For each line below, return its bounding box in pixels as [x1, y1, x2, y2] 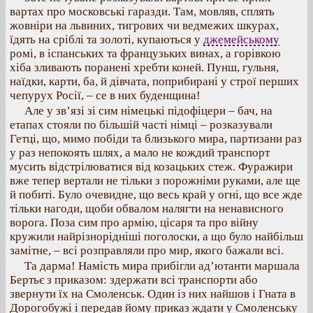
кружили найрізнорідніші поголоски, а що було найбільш [10, 230, 303, 243]
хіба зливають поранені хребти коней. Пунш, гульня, [10, 61, 279, 74]
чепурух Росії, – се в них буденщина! [10, 89, 201, 102]
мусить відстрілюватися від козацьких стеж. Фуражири [10, 160, 293, 173]
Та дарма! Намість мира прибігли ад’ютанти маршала [24, 259, 300, 272]
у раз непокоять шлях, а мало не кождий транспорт [10, 146, 270, 159]
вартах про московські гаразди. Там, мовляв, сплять [10, 5, 275, 18]
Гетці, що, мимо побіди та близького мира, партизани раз [10, 132, 302, 145]
